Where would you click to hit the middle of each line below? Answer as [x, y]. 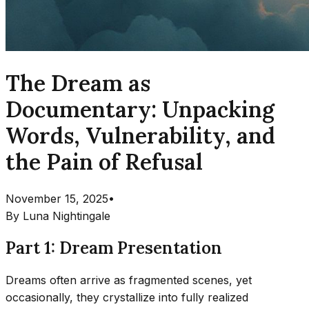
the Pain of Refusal [104, 162]
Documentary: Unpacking [140, 110]
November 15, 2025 [57, 198]
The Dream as [78, 83]
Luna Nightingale [67, 216]
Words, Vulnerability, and [140, 136]
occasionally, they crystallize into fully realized [127, 297]
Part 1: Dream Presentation [114, 248]
